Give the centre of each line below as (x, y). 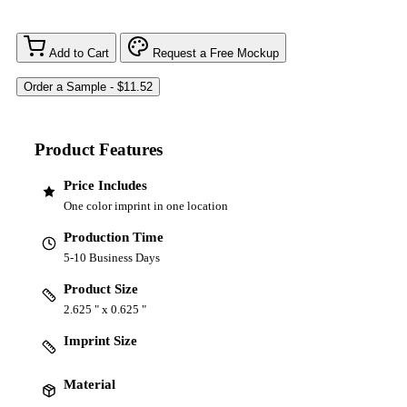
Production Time (114, 238)
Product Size (101, 289)
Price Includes (105, 186)
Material (89, 385)
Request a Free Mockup (216, 53)
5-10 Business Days (112, 258)
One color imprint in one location (146, 206)
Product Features (99, 150)
